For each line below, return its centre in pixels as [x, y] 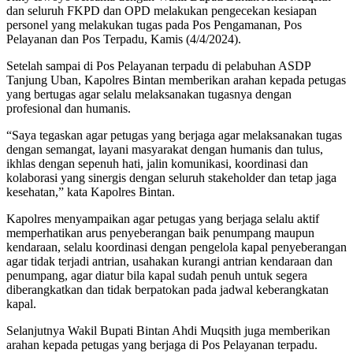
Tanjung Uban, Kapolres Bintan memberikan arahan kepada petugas [176, 80]
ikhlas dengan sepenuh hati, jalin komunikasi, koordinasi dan [157, 164]
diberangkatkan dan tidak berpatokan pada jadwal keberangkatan [167, 290]
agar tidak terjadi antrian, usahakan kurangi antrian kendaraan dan [169, 262]
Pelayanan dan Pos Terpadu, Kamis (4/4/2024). [124, 39]
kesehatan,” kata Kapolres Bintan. [91, 192]
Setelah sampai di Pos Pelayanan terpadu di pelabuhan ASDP [158, 66]
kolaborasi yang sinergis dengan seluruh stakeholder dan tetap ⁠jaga [171, 178]
